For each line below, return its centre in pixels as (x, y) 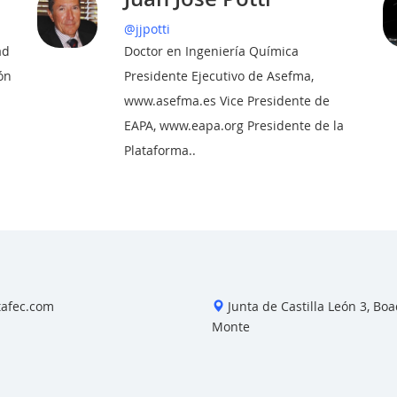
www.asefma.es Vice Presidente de (227, 101)
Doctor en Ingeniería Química (212, 51)
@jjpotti (148, 29)
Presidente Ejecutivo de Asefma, (219, 76)
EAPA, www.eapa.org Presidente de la (234, 125)
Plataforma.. (160, 150)
